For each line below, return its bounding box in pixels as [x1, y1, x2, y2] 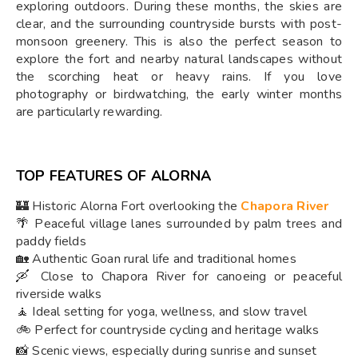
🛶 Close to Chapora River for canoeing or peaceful [16, 267, 342, 285]
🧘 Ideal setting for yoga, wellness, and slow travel [16, 302, 308, 320]
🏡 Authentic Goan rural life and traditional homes [16, 249, 296, 268]
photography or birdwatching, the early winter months [16, 85, 342, 103]
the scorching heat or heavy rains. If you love [16, 67, 342, 86]
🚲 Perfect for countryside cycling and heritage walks [16, 320, 320, 339]
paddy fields [16, 232, 86, 250]
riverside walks [16, 284, 102, 303]
